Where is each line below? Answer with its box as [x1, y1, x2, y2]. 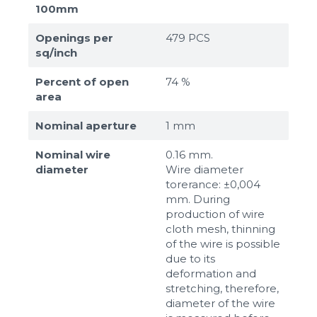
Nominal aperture [35, 118, 137, 132]
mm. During [166, 192, 230, 206]
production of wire [166, 207, 265, 221]
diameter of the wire [166, 296, 275, 310]
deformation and [166, 266, 256, 280]
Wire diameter [166, 162, 243, 176]
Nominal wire [35, 147, 110, 161]
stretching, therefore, [166, 281, 279, 295]
